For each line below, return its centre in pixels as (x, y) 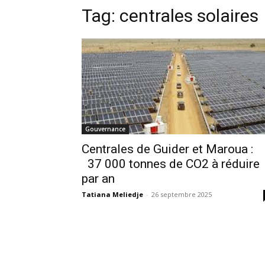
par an (98, 178)
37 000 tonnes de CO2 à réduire (171, 164)
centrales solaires (189, 15)
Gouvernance (105, 129)
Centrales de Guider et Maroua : (167, 149)
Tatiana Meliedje (112, 194)
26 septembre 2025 (182, 194)
